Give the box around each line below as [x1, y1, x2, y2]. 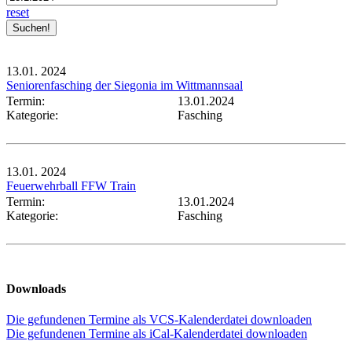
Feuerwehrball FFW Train [6, 178, 136, 192]
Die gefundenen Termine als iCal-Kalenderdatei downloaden [6, 327, 307, 341]
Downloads [6, 282, 66, 296]
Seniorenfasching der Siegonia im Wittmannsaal [6, 78, 243, 92]
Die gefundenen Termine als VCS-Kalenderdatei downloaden [6, 313, 312, 327]
